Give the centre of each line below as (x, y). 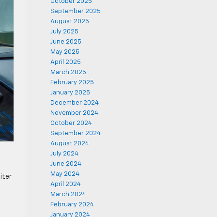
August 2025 (70, 22)
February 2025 (72, 83)
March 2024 (68, 194)
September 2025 (75, 11)
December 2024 (74, 103)
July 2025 (64, 32)
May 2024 (65, 174)
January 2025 (70, 93)
